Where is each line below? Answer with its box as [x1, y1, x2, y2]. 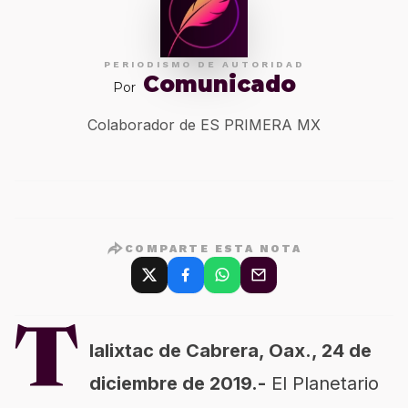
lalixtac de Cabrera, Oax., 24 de [89, 340, 372, 362]
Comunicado [142, 71, 296, 97]
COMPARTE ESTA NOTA [125, 242, 302, 255]
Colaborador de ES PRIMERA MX [87, 116, 321, 134]
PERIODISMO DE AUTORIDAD [103, 59, 305, 69]
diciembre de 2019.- [89, 372, 266, 394]
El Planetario [266, 372, 379, 394]
